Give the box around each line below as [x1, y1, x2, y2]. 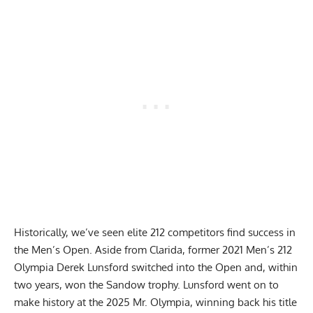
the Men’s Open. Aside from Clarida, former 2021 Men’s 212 [14, 243, 292, 257]
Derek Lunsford [57, 261, 129, 275]
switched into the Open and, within [129, 261, 298, 275]
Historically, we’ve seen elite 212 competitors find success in [14, 226, 296, 240]
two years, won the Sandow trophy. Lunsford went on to [14, 278, 279, 292]
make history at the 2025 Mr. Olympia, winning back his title [14, 296, 297, 310]
